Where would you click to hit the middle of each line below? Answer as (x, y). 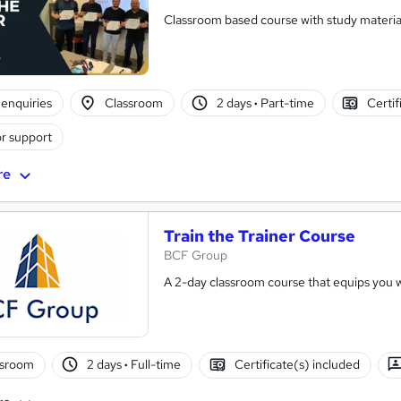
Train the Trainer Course (260, 235)
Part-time (286, 103)
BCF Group (196, 255)
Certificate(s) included (297, 365)
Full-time (155, 365)
